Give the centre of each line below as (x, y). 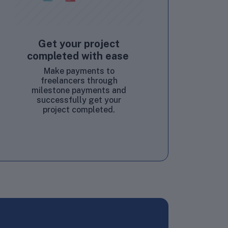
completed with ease (79, 56)
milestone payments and (79, 90)
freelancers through (79, 80)
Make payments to (79, 71)
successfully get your (79, 100)
